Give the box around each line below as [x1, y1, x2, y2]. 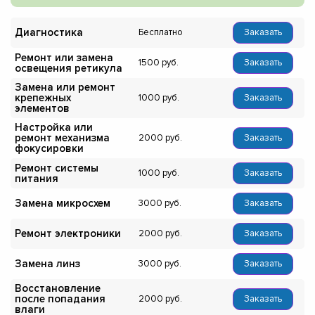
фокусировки [15, 142, 84, 155]
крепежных [15, 91, 71, 105]
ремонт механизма [15, 131, 110, 145]
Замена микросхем [15, 197, 110, 210]
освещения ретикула [15, 61, 122, 75]
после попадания [15, 292, 105, 306]
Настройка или [15, 121, 93, 134]
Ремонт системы [15, 161, 98, 174]
